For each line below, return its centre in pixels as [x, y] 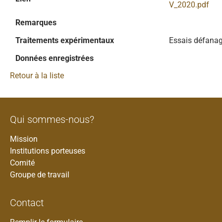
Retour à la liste [37, 76]
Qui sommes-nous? [52, 119]
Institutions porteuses [48, 151]
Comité [22, 163]
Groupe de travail [40, 175]
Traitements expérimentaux [65, 40]
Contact [27, 203]
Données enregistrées [55, 58]
